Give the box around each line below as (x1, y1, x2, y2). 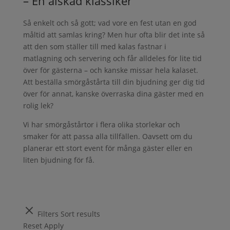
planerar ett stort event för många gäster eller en (23, 143, 193, 153)
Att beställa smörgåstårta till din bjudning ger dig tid (23, 76, 205, 87)
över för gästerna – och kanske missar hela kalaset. (23, 65, 198, 75)
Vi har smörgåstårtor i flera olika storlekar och (23, 119, 180, 129)
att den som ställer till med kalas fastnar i (23, 41, 166, 51)
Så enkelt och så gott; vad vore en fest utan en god (23, 17, 197, 28)
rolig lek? (23, 100, 53, 110)
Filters (37, 208, 61, 219)
